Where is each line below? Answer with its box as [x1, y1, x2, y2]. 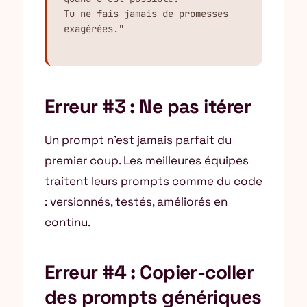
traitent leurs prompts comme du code [45, 173, 262, 188]
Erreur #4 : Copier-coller [45, 260, 254, 284]
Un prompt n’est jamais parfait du [45, 132, 232, 147]
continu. [45, 214, 90, 230]
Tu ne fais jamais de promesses [64, 8, 228, 20]
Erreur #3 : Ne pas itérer [45, 94, 251, 119]
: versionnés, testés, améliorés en [45, 194, 228, 209]
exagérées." [64, 23, 124, 35]
